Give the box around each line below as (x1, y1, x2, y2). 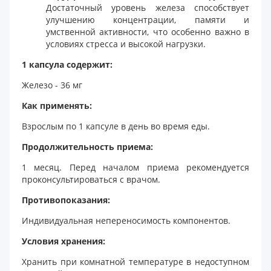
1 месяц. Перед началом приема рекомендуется (22, 161, 249, 173)
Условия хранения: (22, 235, 105, 247)
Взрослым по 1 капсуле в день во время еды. (22, 120, 210, 132)
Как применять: (22, 99, 92, 111)
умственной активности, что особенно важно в (46, 25, 249, 38)
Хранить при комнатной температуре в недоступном (22, 255, 249, 267)
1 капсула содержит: (22, 58, 113, 70)
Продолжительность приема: (22, 140, 153, 152)
